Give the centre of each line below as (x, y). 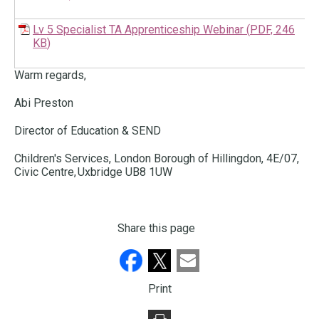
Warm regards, (52, 75)
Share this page (156, 229)
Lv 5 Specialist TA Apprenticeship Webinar (138, 30)
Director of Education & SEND (89, 131)
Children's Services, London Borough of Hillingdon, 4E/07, (157, 159)
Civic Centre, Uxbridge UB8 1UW (95, 172)
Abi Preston (45, 103)
